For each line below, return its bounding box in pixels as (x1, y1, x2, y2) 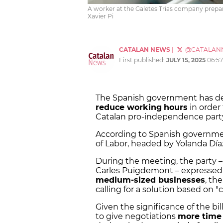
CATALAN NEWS (119, 46, 170, 54)
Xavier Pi (88, 12, 113, 20)
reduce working (96, 103, 162, 112)
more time (178, 212, 222, 222)
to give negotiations (96, 212, 178, 222)
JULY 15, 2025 (166, 56, 206, 64)
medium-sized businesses (96, 175, 205, 185)
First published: (119, 56, 166, 64)
